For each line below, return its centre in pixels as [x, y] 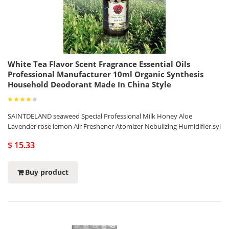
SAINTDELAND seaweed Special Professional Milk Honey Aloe [100, 116]
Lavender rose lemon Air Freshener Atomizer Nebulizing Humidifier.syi [114, 126]
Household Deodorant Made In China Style [89, 84]
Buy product [47, 172]
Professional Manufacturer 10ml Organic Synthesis [106, 74]
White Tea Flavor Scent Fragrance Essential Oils [99, 64]
